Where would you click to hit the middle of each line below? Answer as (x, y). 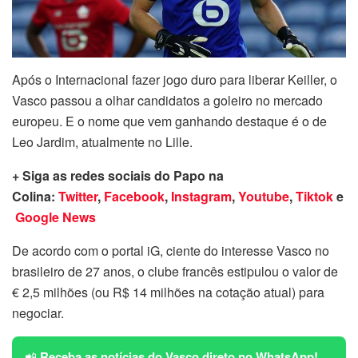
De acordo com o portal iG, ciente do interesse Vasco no (171, 250)
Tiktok (314, 196)
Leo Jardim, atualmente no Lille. (102, 141)
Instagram (201, 196)
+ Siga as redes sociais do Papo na (118, 175)
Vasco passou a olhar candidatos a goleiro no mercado (167, 100)
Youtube (264, 196)
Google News (56, 217)
